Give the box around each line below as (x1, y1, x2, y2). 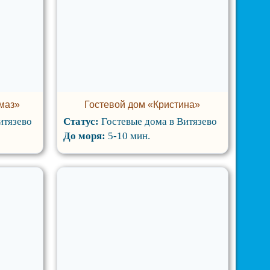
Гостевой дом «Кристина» (84, 99, 201, 110)
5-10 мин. (105, 130, 150, 142)
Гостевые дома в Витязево (101, 116, 217, 127)
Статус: (63, 116, 101, 127)
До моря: (63, 130, 105, 142)
